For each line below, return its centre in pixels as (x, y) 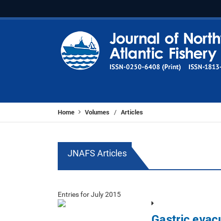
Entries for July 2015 (89, 194)
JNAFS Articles (97, 153)
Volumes (97, 112)
